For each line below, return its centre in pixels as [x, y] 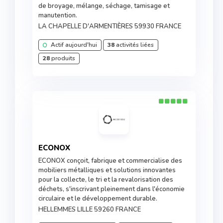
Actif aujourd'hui [73, 45]
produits [62, 58]
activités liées [134, 45]
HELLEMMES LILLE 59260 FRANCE [90, 210]
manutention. [58, 15]
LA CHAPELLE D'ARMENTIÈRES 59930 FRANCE [110, 26]
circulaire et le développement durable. [98, 199]
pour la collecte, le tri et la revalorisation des [106, 180]
